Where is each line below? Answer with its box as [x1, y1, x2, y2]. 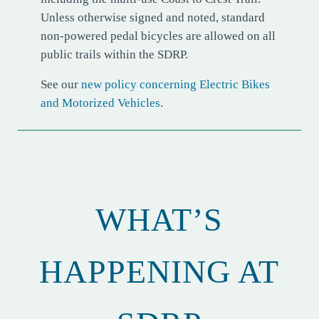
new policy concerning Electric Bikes [80, 78, 270, 92]
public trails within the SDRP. [40, 48, 188, 62]
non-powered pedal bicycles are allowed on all [40, 29, 276, 43]
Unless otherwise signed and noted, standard [40, 11, 265, 25]
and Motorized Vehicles [40, 96, 160, 110]
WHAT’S [95, 202, 224, 239]
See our [40, 78, 81, 92]
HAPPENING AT [39, 253, 280, 291]
